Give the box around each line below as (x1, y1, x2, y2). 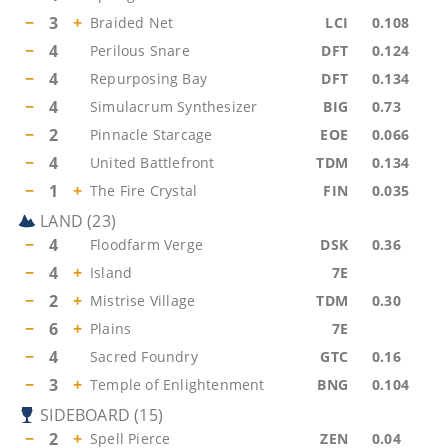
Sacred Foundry (90, 347, 198, 366)
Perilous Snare (90, 41, 190, 60)
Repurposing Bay (90, 69, 207, 88)
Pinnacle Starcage (90, 125, 213, 144)
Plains (90, 319, 132, 338)
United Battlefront (90, 153, 215, 172)
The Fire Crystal (90, 181, 198, 200)
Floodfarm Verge (90, 235, 203, 254)
